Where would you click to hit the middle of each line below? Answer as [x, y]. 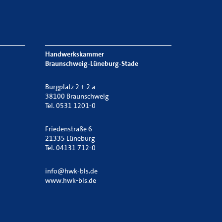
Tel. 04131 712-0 [70, 148]
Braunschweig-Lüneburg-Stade [92, 63]
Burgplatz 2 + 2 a [70, 87]
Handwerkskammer [75, 54]
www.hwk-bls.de [71, 180]
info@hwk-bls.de [71, 171]
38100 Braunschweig [77, 96]
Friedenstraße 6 [69, 129]
